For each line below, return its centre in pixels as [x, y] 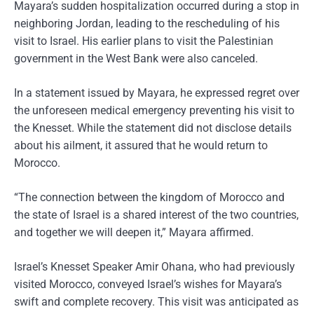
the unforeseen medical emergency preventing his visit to [154, 110]
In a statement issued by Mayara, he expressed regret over [157, 93]
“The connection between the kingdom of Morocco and [149, 197]
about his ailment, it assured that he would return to [141, 145]
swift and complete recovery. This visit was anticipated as [156, 302]
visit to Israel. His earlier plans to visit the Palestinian [144, 41]
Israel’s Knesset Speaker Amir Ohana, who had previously [155, 267]
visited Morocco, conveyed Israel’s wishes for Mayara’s [148, 284]
